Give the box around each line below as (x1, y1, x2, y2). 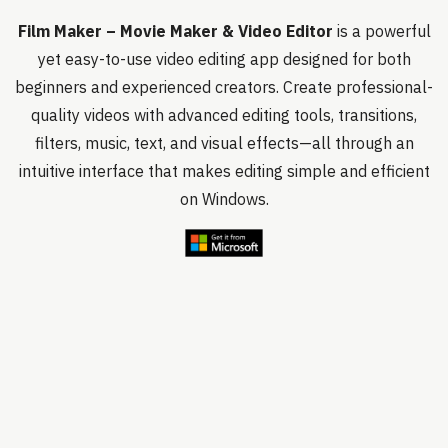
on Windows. (179, 189, 269, 209)
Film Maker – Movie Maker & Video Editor (17, 21, 333, 41)
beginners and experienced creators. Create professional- (15, 77, 433, 97)
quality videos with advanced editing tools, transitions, (31, 105, 417, 125)
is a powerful (332, 21, 431, 41)
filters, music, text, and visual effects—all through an (34, 133, 414, 153)
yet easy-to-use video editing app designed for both (37, 49, 411, 69)
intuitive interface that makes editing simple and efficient (18, 161, 430, 181)
